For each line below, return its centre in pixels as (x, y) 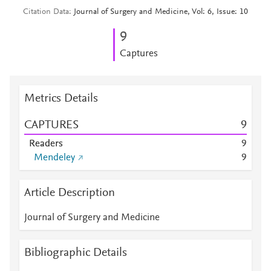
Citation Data (46, 12)
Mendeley (54, 158)
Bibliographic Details (76, 253)
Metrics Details (61, 99)
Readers (46, 144)
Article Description (70, 193)
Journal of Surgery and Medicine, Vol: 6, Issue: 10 (161, 12)
